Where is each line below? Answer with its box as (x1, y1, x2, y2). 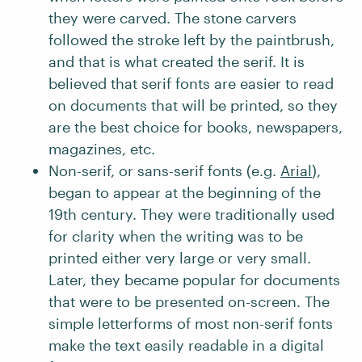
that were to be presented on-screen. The (48, 293, 330, 310)
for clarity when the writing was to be (48, 227, 303, 245)
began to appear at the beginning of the (48, 183, 321, 201)
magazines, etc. (48, 140, 155, 158)
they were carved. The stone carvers (48, 9, 297, 27)
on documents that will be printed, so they (48, 96, 338, 114)
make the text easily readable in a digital (48, 336, 324, 354)
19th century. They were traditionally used (48, 205, 335, 223)
